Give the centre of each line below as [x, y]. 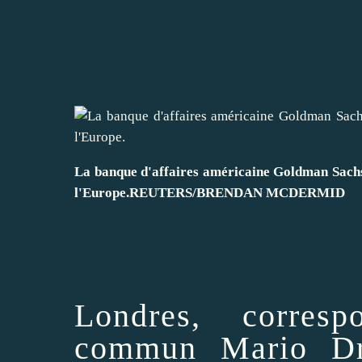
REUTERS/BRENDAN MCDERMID [237, 192]
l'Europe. [102, 192]
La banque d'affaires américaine [174, 171]
